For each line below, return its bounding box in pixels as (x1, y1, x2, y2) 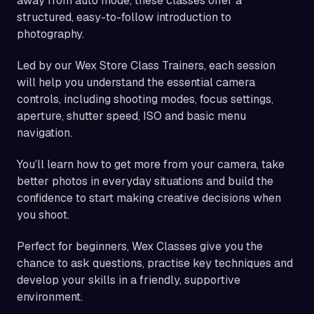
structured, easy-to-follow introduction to (17, 10, 231, 25)
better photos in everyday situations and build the (17, 174, 273, 189)
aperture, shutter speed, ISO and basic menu (17, 109, 246, 124)
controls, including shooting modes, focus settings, (17, 92, 273, 107)
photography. (17, 27, 84, 42)
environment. (17, 289, 83, 305)
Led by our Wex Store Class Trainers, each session (17, 58, 275, 74)
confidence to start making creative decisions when (17, 191, 281, 206)
